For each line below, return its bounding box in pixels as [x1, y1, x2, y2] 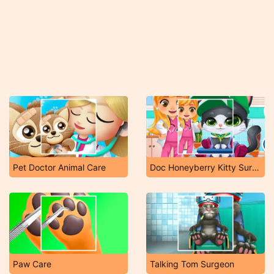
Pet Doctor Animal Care [13, 162, 106, 172]
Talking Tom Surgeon [150, 259, 234, 269]
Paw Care [13, 259, 51, 269]
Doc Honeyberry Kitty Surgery [252, 162, 259, 172]
